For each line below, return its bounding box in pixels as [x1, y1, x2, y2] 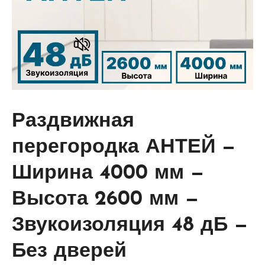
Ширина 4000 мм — [12, 163, 204, 185]
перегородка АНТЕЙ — [12, 137, 235, 159]
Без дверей [12, 241, 127, 263]
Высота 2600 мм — [12, 189, 199, 211]
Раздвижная [12, 111, 134, 132]
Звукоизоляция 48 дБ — [12, 215, 248, 237]
